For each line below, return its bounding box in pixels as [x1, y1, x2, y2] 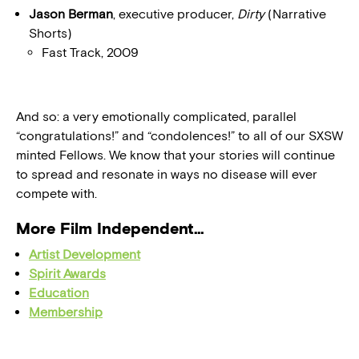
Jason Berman [29, 6, 113, 22]
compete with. [16, 186, 97, 202]
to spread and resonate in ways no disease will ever [16, 167, 317, 183]
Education [29, 285, 89, 301]
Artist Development [29, 247, 140, 263]
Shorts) [29, 26, 72, 42]
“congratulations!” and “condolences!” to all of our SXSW [16, 128, 343, 144]
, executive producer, [113, 6, 237, 22]
